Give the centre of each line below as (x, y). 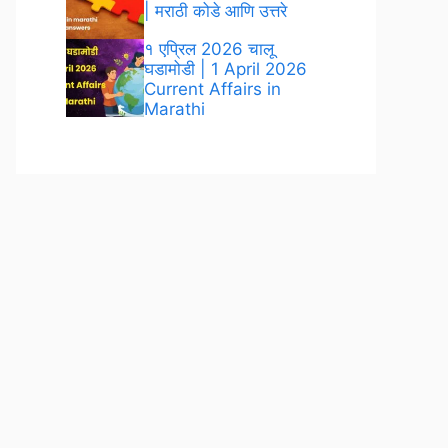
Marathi (174, 109)
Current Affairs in (212, 89)
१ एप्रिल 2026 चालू (209, 49)
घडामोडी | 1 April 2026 (225, 69)
